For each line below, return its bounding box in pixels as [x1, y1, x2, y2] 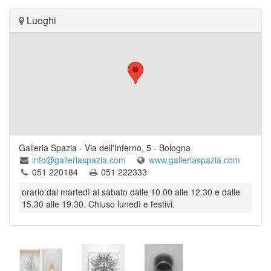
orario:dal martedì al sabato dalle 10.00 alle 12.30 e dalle [22, 186, 240, 198]
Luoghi [24, 13, 56, 27]
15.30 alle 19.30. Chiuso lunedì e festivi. [22, 198, 175, 210]
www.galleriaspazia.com [149, 154, 243, 166]
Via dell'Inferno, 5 [85, 142, 151, 154]
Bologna [159, 142, 191, 154]
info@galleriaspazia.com [32, 154, 128, 166]
